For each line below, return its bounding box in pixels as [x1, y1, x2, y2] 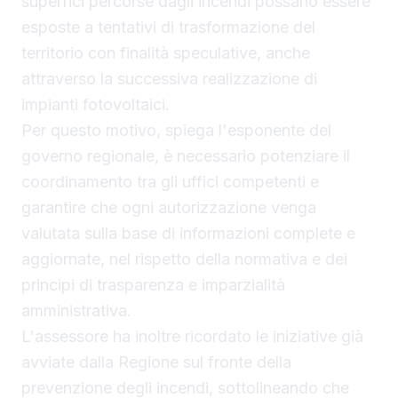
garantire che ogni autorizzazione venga [21, 198, 316, 218]
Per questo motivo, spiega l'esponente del [21, 121, 331, 140]
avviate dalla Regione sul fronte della [21, 353, 291, 372]
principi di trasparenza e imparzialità [21, 275, 285, 295]
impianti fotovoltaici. [21, 95, 170, 115]
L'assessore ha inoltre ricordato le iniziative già [21, 327, 363, 346]
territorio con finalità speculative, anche [21, 44, 310, 63]
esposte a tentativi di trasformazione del [21, 18, 315, 37]
